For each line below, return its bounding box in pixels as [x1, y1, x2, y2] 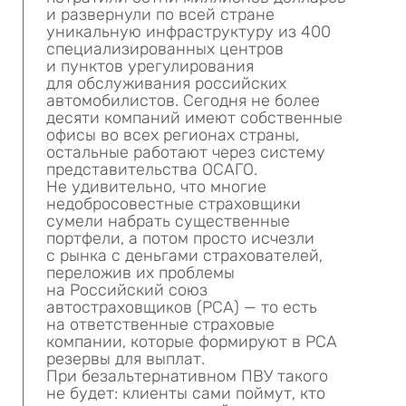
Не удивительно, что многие [46, 177, 266, 197]
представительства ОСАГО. [46, 159, 257, 179]
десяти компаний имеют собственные [46, 108, 343, 128]
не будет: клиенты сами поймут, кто [46, 383, 325, 403]
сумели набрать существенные [46, 211, 290, 231]
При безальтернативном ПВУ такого [46, 366, 328, 386]
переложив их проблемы [46, 263, 235, 283]
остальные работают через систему [46, 142, 325, 162]
